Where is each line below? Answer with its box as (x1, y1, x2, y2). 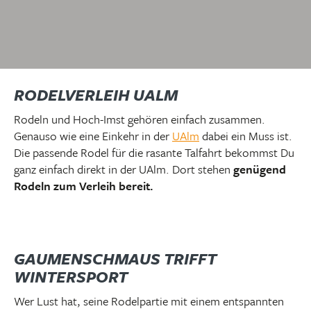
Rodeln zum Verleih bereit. (14, 177, 153, 194)
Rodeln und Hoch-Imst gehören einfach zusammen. (14, 110, 265, 128)
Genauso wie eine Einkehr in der (14, 127, 172, 144)
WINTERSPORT (14, 265, 128, 288)
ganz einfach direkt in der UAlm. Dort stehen (14, 160, 233, 178)
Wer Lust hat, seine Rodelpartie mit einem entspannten (14, 292, 284, 310)
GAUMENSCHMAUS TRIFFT (14, 247, 217, 270)
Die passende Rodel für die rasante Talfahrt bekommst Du (14, 144, 294, 161)
